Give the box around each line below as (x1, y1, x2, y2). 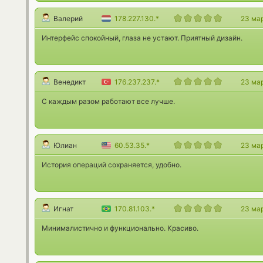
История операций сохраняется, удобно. (42, 160, 181, 169)
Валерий (53, 14, 83, 23)
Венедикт (53, 77, 86, 86)
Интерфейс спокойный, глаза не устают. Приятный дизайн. (42, 33, 242, 42)
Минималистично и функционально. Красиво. (42, 224, 198, 232)
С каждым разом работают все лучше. (42, 97, 175, 106)
